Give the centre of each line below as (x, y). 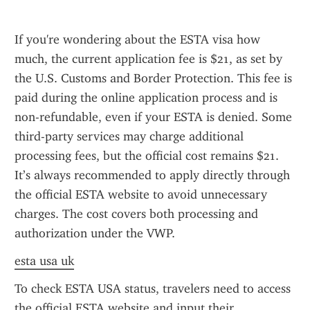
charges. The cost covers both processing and (136, 214)
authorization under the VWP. (95, 233)
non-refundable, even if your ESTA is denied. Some (153, 117)
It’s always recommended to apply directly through (152, 175)
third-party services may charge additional (129, 136)
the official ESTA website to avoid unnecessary (141, 194)
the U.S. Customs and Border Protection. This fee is (153, 78)
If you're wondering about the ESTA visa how (137, 39)
